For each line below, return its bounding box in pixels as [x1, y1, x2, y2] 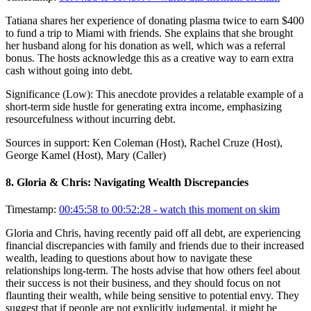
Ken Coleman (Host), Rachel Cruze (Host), [92, 136, 283, 149]
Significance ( [6, 87, 66, 100]
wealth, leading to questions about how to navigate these [6, 252, 252, 264]
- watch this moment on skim [151, 203, 280, 216]
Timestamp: [6, 203, 56, 216]
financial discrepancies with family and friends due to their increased [6, 239, 304, 252]
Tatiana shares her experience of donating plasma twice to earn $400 [6, 14, 304, 26]
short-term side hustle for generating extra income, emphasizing [6, 100, 282, 112]
